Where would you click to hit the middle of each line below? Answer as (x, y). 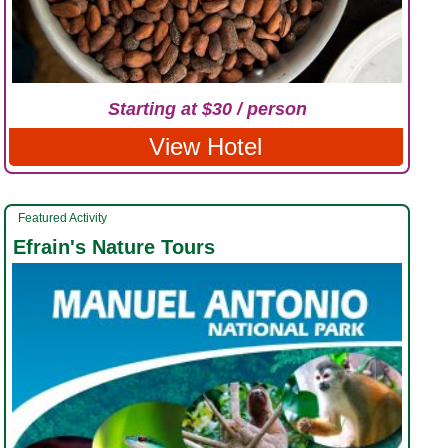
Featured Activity (62, 217)
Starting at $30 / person (207, 108)
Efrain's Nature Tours (114, 246)
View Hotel (205, 146)
